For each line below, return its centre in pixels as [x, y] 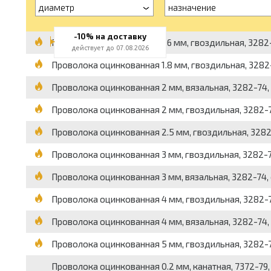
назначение [192, 7]
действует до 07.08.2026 [110, 48]
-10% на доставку [110, 36]
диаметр [56, 7]
